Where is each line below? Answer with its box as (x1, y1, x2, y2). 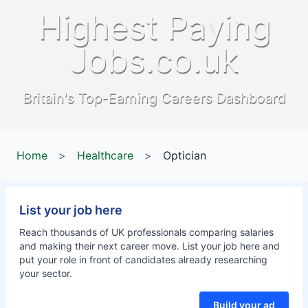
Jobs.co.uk (69, 40, 239, 80)
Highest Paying (37, 7, 271, 47)
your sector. (19, 267, 72, 279)
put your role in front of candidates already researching (19, 254, 267, 265)
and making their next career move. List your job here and (19, 240, 280, 252)
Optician (163, 148, 206, 162)
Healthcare (77, 148, 133, 162)
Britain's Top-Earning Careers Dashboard (23, 89, 285, 106)
